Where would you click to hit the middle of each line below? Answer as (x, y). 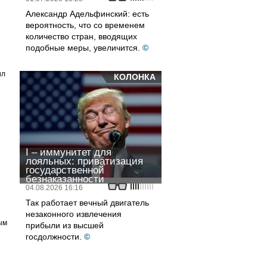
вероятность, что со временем (85, 25)
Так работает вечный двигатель (87, 203)
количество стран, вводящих (81, 36)
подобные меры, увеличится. (83, 48)
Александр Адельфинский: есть (87, 14)
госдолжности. (54, 237)
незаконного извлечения (74, 214)
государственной (65, 170)
